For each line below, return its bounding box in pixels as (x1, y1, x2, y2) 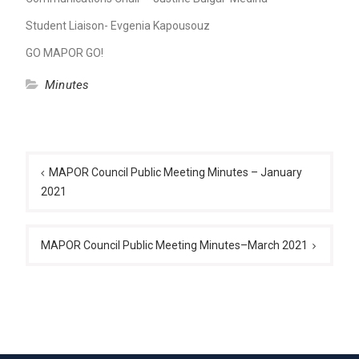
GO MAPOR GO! (25, 46, 103, 59)
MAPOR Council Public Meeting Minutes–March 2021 (40, 238, 308, 252)
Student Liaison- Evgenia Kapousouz (25, 18, 210, 32)
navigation (24, 163, 103, 185)
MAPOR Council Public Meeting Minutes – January (48, 165, 302, 179)
